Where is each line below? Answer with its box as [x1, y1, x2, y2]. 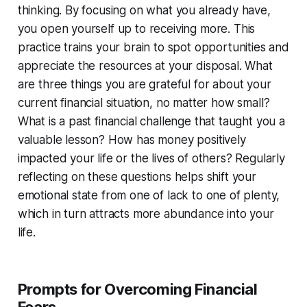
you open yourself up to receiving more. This [17, 21, 256, 36]
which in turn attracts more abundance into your [17, 206, 274, 221]
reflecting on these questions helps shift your [17, 169, 256, 184]
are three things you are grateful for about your [17, 77, 271, 91]
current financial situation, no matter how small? [17, 95, 270, 110]
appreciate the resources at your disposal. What [17, 58, 273, 73]
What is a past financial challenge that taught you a [17, 114, 285, 128]
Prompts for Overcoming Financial [17, 280, 258, 298]
